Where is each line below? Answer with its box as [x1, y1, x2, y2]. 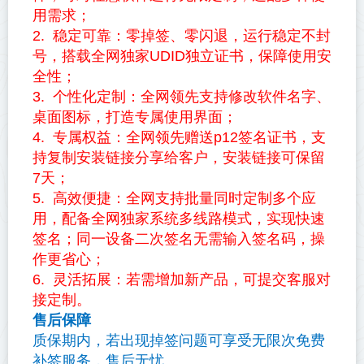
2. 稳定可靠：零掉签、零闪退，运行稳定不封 [32, 28, 331, 44]
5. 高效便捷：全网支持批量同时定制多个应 [32, 190, 316, 206]
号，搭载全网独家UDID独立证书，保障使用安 [32, 48, 331, 64]
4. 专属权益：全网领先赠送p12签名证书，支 [32, 129, 326, 145]
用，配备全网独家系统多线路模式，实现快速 [32, 210, 325, 227]
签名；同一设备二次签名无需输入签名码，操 [32, 231, 325, 247]
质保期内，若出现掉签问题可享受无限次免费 [32, 332, 325, 349]
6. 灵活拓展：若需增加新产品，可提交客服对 [32, 271, 331, 288]
